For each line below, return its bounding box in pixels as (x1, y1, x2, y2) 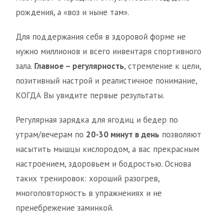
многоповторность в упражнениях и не (16, 188, 162, 198)
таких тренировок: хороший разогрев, (16, 173, 159, 184)
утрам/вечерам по (16, 129, 86, 140)
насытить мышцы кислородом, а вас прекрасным (16, 144, 199, 154)
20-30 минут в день (86, 129, 159, 140)
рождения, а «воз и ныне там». (16, 7, 129, 18)
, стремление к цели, (124, 61, 201, 71)
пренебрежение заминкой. (16, 202, 113, 213)
